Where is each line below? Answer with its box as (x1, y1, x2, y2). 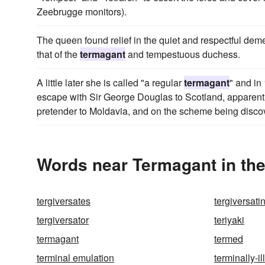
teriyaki (214, 213, 244, 227)
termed (214, 232, 243, 245)
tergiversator (37, 213, 89, 227)
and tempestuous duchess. (125, 47, 240, 61)
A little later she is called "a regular (37, 76, 184, 89)
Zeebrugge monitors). (37, 5, 127, 18)
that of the (37, 47, 80, 61)
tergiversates (37, 194, 91, 208)
